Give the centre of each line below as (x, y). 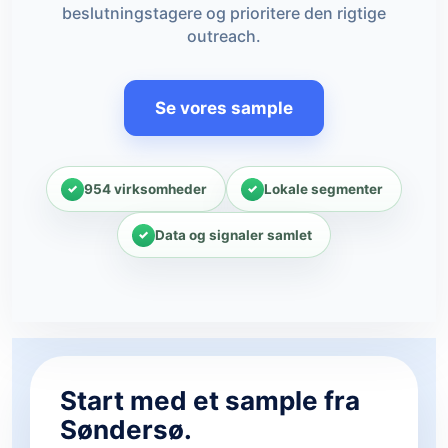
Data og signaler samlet (233, 234)
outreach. (224, 36)
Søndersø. (126, 429)
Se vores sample (224, 108)
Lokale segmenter (323, 188)
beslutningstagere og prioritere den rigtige (224, 13)
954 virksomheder (145, 188)
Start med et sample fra (210, 400)
